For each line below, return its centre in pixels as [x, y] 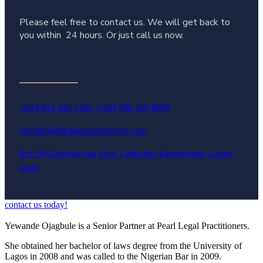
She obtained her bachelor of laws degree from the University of [123, 246]
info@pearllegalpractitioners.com [83, 131]
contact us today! [36, 205]
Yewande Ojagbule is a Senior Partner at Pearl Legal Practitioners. [127, 226]
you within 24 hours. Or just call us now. [102, 36]
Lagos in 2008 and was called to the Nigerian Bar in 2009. [113, 257]
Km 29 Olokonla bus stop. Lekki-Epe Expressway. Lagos [126, 154]
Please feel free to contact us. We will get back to [125, 23]
